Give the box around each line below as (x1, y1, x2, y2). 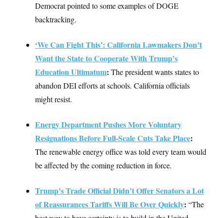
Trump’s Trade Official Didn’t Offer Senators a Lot (35, 185, 204, 197)
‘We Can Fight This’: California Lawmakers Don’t (35, 39, 202, 51)
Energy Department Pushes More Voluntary (35, 119, 182, 130)
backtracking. (35, 14, 76, 25)
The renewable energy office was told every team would (35, 146, 206, 157)
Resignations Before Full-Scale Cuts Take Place (35, 132, 190, 144)
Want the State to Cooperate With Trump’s (35, 53, 178, 64)
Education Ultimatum (35, 66, 107, 78)
